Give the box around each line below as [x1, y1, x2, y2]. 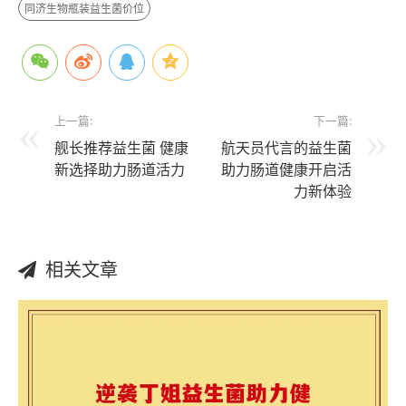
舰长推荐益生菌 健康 [54, 138, 188, 158]
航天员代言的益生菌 [221, 138, 352, 158]
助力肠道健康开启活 [221, 159, 352, 179]
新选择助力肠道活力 [54, 159, 185, 179]
